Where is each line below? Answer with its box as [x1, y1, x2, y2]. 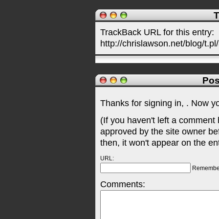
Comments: [100, 179, 145, 189]
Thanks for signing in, [100, 98, 186, 108]
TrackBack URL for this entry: [100, 27, 214, 37]
